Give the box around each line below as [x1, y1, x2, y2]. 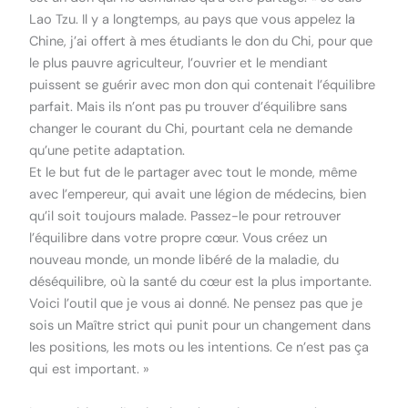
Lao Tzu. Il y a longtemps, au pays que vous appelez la [29, 11, 356, 29]
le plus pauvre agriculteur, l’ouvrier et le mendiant [29, 55, 329, 73]
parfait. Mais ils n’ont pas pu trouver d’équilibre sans [29, 98, 348, 117]
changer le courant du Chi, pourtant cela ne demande [29, 120, 353, 138]
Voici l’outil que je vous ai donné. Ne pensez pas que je [29, 295, 363, 313]
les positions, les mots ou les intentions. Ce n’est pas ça [29, 339, 370, 357]
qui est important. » [29, 361, 150, 379]
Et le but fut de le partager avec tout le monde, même [29, 164, 358, 182]
